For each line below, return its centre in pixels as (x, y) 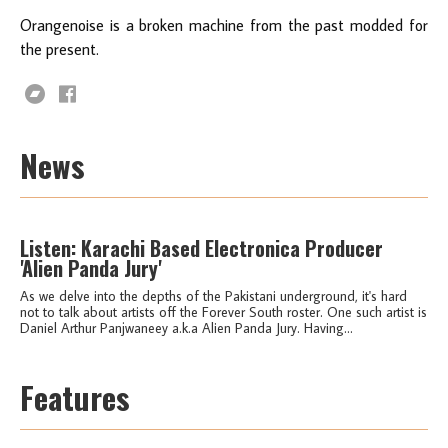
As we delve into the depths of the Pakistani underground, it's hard (213, 295)
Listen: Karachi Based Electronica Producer (201, 247)
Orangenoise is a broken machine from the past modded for (224, 24)
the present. (59, 48)
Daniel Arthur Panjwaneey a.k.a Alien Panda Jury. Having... (186, 327)
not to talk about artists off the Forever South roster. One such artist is (223, 311)
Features (75, 397)
